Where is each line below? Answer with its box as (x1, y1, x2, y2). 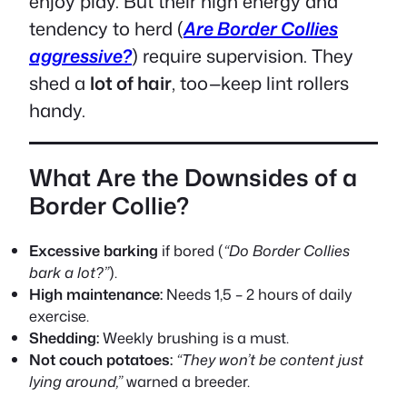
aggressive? (29, 42, 132, 68)
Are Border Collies (184, 15, 338, 41)
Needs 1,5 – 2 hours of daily (163, 283, 352, 304)
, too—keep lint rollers (172, 69, 349, 95)
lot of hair (90, 69, 172, 95)
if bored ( (158, 239, 223, 261)
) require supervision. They (132, 42, 353, 68)
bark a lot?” (29, 261, 109, 283)
